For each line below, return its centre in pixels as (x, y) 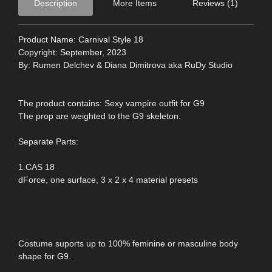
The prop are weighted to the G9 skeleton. (100, 116)
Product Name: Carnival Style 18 (81, 39)
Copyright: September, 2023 (72, 52)
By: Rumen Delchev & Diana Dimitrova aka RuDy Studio (125, 65)
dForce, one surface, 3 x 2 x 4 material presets (108, 179)
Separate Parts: (48, 141)
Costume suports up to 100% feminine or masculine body (128, 243)
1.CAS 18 (36, 167)
